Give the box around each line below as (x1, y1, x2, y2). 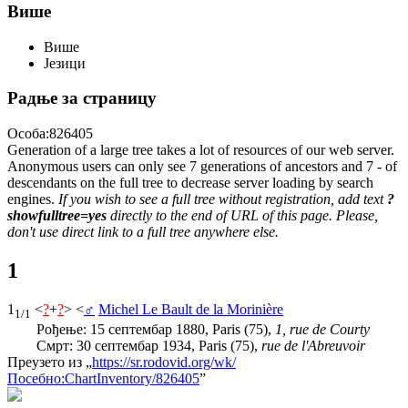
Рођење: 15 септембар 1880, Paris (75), (36, 321, 275, 337)
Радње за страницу (7, 88, 157, 108)
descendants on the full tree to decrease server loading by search (7, 175, 373, 190)
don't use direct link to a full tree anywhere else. (7, 224, 279, 240)
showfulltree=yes (7, 208, 107, 223)
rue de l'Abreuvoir (261, 338, 365, 353)
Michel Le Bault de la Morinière (98, 301, 283, 317)
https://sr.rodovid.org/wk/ (92, 354, 236, 370)
